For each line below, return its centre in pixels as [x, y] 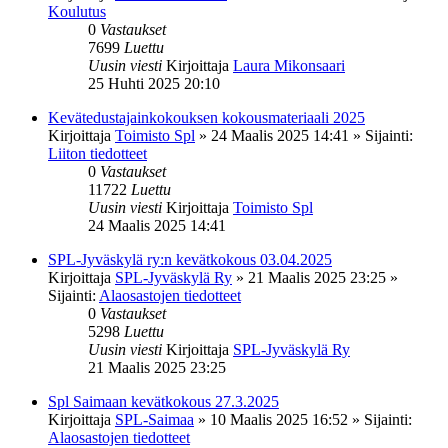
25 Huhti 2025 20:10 [154, 83]
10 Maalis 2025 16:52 [279, 419]
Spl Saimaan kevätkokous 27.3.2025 [163, 401]
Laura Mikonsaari [289, 65]
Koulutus [77, 11]
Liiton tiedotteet [97, 153]
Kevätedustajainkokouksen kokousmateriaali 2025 [206, 117]
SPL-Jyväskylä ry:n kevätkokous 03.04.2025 [190, 259]
